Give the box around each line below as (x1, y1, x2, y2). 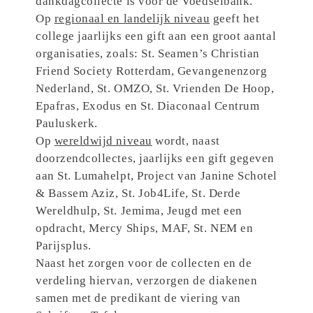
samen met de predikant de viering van (36, 291, 241, 305)
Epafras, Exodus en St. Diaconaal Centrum (36, 99, 260, 112)
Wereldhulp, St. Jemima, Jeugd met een (36, 203, 242, 217)
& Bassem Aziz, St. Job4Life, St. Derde (36, 186, 241, 200)
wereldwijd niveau (54, 133, 152, 147)
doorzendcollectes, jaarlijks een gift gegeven (36, 151, 275, 165)
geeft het (210, 11, 260, 25)
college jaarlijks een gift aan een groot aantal (36, 29, 277, 43)
